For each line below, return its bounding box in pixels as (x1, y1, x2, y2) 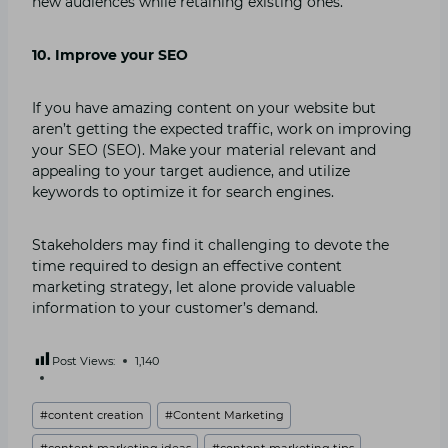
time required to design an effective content (32, 256, 342, 275)
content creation (47, 408, 144, 423)
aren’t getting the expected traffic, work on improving (32, 119, 412, 138)
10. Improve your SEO (32, 45, 188, 64)
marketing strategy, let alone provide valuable (32, 277, 355, 296)
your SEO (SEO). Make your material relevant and (32, 140, 376, 159)
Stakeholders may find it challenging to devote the (32, 235, 389, 254)
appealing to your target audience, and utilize (32, 161, 350, 180)
